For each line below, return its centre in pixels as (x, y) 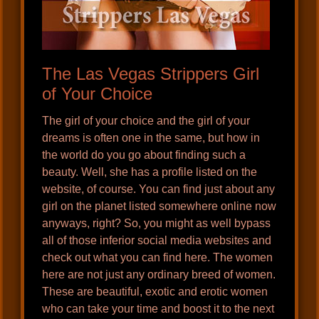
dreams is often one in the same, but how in (151, 138)
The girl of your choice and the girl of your (146, 121)
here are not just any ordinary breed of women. (159, 275)
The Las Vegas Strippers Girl (151, 74)
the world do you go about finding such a (144, 155)
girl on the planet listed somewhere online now (159, 206)
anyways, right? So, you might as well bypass (157, 224)
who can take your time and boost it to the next (158, 309)
